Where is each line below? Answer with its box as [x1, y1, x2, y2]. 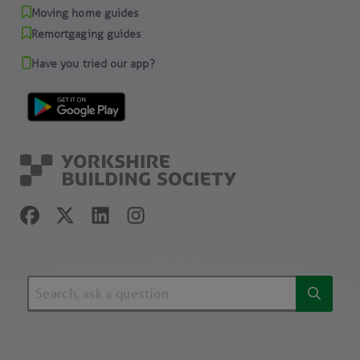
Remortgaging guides [31, 26, 141, 41]
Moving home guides [31, 5, 139, 20]
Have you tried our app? [31, 55, 155, 71]
